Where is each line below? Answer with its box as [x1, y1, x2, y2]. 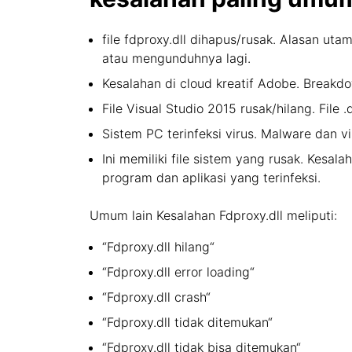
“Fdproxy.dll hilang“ [102, 239, 214, 255]
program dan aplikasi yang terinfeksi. [102, 170, 321, 185]
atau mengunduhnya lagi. [102, 50, 251, 66]
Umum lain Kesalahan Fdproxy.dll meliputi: [90, 207, 337, 223]
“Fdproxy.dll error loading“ [102, 264, 255, 280]
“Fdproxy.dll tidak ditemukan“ [102, 314, 273, 330]
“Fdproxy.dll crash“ [102, 289, 211, 305]
